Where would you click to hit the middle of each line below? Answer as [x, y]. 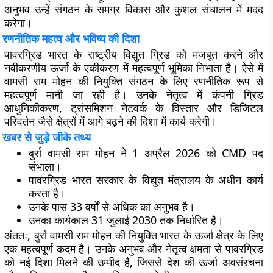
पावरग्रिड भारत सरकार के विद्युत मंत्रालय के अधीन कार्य [146, 180]
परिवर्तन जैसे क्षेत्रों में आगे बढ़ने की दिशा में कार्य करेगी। [111, 121]
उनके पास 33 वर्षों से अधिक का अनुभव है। [112, 207]
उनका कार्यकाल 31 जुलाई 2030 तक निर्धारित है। [126, 220]
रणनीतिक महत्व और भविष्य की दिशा [71, 38]
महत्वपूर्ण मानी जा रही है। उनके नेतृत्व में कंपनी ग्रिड [134, 94]
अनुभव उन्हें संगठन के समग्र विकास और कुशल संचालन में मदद [134, 9]
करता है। [48, 193]
